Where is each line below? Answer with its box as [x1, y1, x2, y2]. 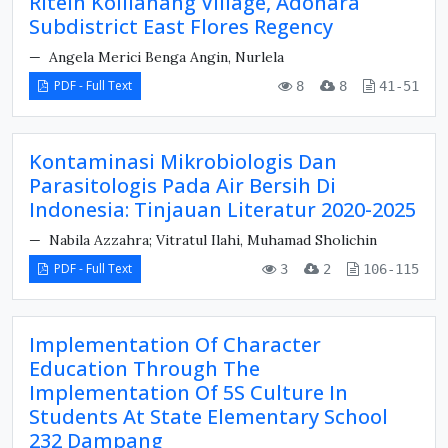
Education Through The [29, 355, 260, 382]
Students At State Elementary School [29, 403, 388, 430]
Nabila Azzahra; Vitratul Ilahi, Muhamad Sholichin [45, 231, 377, 249]
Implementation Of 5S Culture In [29, 379, 348, 406]
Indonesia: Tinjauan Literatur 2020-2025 [29, 196, 416, 223]
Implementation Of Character [29, 331, 321, 358]
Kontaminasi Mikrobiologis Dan [29, 148, 337, 175]
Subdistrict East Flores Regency [29, 13, 333, 40]
